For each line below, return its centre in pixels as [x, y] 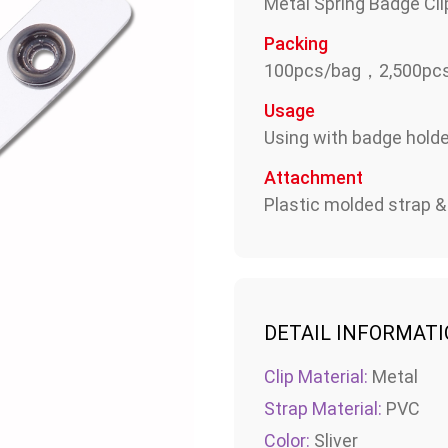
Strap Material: [323, 409]
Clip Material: [316, 377]
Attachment [313, 178]
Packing [296, 44]
